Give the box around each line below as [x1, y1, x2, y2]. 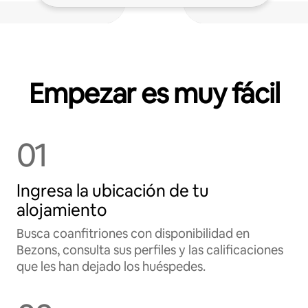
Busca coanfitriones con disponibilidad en [16, 225, 250, 241]
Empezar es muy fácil [28, 76, 280, 111]
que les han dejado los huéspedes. [16, 258, 206, 274]
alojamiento [16, 199, 107, 221]
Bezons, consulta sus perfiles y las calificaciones [16, 242, 283, 258]
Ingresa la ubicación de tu [16, 180, 209, 201]
